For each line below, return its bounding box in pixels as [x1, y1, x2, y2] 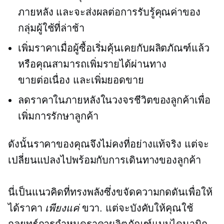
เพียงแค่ [45, 202, 82, 214]
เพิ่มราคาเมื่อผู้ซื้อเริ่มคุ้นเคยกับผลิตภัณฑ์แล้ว [18, 42, 209, 54]
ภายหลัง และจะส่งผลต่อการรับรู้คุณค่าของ [18, 6, 200, 18]
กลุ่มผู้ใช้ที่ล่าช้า [18, 22, 84, 34]
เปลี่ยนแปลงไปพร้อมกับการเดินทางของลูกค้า [8, 154, 201, 166]
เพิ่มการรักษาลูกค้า [18, 110, 98, 122]
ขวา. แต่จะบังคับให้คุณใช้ [81, 202, 193, 214]
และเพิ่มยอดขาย [70, 74, 144, 86]
